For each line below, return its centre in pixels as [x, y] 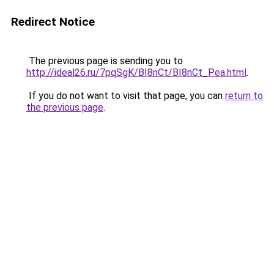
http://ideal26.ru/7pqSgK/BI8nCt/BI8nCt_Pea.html [136, 72]
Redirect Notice [53, 22]
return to [244, 96]
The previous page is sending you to [105, 61]
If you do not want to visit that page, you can [126, 96]
